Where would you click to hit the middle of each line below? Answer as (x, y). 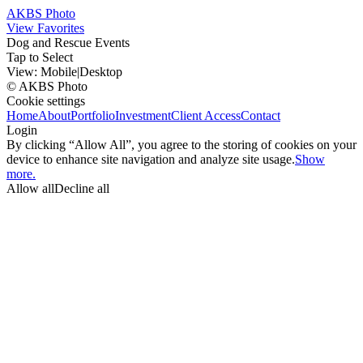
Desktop (101, 72)
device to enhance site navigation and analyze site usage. (151, 159)
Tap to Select (40, 57)
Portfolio (93, 115)
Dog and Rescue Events (68, 43)
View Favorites (45, 28)
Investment (143, 115)
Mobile (59, 72)
